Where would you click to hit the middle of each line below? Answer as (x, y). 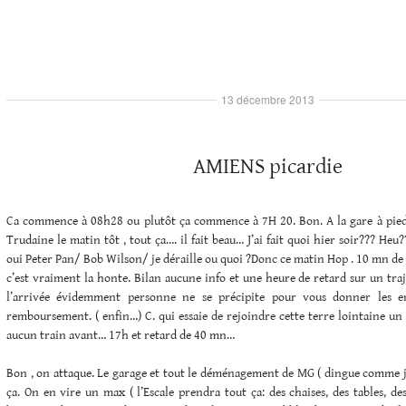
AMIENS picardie (267, 166)
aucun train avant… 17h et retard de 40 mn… (121, 335)
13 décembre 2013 (267, 99)
